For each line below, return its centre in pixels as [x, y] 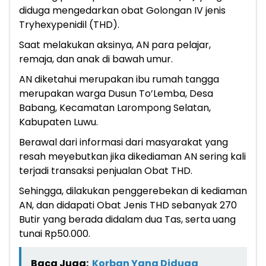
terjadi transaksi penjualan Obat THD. [106, 170]
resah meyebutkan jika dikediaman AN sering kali [132, 156]
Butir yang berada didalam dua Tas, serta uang [127, 219]
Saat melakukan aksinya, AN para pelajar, [115, 45]
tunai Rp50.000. [55, 233]
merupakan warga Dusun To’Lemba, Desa [116, 93]
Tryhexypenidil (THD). [69, 24]
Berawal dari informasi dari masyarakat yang [123, 142]
